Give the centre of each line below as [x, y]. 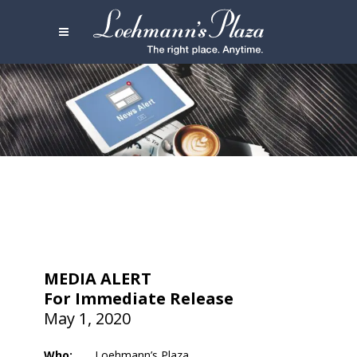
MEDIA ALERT [98, 279]
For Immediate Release [139, 299]
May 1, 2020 [88, 319]
